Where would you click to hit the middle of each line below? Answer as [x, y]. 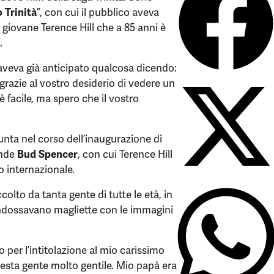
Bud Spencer [47, 154]
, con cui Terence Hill [125, 154]
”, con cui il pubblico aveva [98, 12]
